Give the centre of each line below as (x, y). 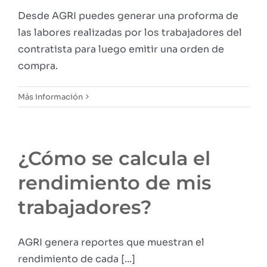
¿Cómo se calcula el (114, 158)
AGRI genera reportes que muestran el (111, 242)
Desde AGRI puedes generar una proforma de (128, 15)
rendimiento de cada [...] (77, 259)
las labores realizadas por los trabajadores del (130, 32)
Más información (50, 97)
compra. (38, 66)
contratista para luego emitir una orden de (121, 49)
